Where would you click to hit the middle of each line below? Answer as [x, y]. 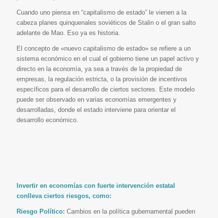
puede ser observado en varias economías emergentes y [96, 99]
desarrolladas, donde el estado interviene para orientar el [96, 109]
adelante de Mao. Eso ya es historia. [68, 33]
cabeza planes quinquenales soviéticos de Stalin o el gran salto [106, 22]
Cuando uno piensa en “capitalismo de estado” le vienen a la [101, 12]
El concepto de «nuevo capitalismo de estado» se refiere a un [103, 48]
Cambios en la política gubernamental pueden [130, 212]
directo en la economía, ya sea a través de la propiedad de [99, 69]
